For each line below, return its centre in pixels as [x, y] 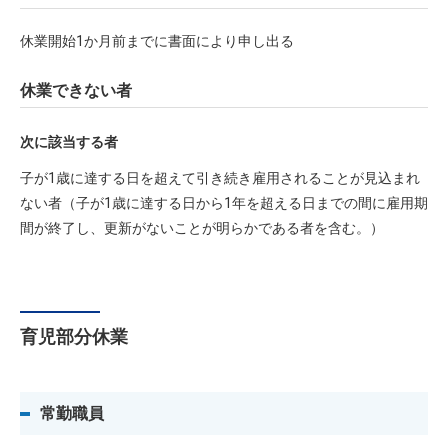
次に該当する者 [69, 142]
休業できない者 [84, 90]
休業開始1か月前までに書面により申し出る [157, 41]
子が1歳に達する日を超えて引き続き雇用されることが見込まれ [220, 178]
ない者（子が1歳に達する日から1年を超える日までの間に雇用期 [224, 203]
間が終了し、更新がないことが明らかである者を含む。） [202, 228]
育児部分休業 [74, 336]
